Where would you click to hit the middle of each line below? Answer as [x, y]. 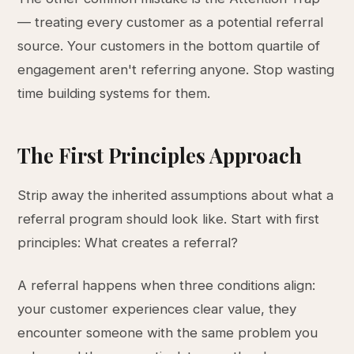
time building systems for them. [114, 93]
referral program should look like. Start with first [169, 219]
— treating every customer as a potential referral [171, 22]
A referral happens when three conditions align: [167, 285]
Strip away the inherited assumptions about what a [176, 195]
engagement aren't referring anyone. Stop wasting [176, 70]
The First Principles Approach [160, 155]
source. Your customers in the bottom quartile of [169, 46]
